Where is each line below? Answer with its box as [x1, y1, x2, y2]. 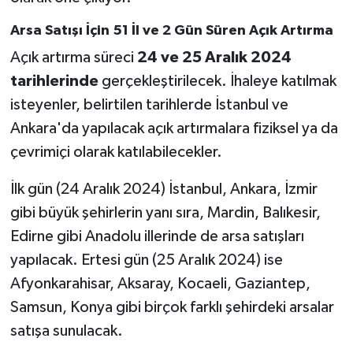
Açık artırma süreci [9, 50, 137, 66]
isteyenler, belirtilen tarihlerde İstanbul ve [9, 97, 288, 113]
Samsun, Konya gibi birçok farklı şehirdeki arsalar [9, 299, 334, 316]
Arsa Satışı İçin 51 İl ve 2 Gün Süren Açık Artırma [9, 23, 333, 38]
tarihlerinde [9, 73, 98, 90]
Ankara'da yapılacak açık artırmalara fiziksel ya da [9, 121, 338, 137]
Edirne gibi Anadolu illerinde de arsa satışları [9, 229, 304, 245]
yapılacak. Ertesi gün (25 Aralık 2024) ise [9, 252, 283, 269]
